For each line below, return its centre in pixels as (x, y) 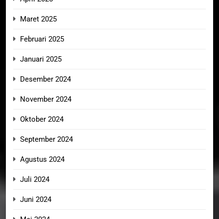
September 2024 (46, 139)
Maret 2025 (38, 19)
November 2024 (46, 99)
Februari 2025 (42, 39)
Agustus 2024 (42, 159)
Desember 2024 (45, 79)
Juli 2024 (35, 179)
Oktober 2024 (42, 119)
